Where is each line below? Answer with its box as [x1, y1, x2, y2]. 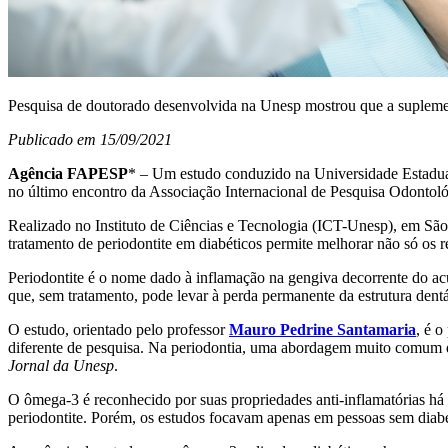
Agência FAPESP [8, 164, 128, 182]
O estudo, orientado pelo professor [8, 320, 229, 338]
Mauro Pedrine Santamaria [229, 320, 416, 338]
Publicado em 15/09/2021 [8, 130, 172, 148]
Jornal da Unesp [8, 356, 114, 374]
